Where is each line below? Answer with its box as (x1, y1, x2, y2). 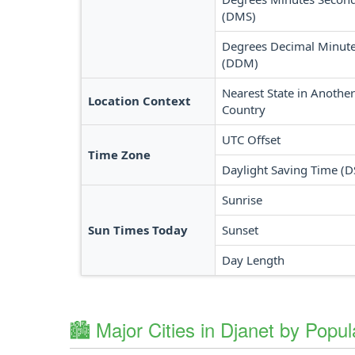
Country (222, 101, 265, 117)
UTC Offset (222, 132, 281, 147)
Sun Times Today (88, 222, 188, 238)
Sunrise (222, 192, 262, 208)
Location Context (88, 93, 191, 109)
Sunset (222, 222, 258, 238)
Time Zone (88, 147, 151, 162)
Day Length (222, 252, 284, 268)
